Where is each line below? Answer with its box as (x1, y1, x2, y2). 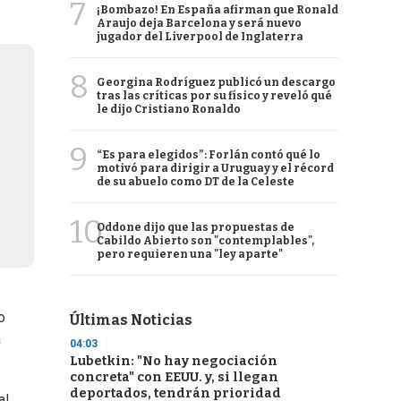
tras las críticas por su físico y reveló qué (97, 90, 332, 102)
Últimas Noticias (70, 311, 192, 328)
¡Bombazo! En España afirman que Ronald (97, 4, 338, 16)
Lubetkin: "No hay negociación (70, 354, 277, 369)
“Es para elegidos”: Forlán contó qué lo (97, 149, 320, 161)
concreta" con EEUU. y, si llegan (70, 370, 278, 385)
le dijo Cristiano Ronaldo (97, 103, 241, 115)
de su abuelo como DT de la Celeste (97, 175, 294, 188)
